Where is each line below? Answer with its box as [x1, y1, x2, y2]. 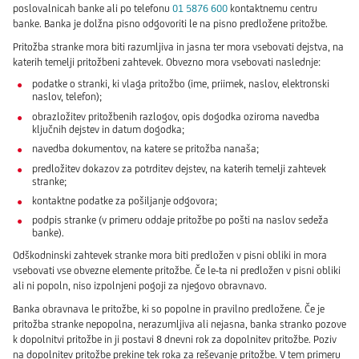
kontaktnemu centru [228, 2, 317, 15]
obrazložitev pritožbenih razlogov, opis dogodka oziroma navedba [32, 110, 320, 123]
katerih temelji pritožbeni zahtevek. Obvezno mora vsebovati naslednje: [13, 56, 321, 69]
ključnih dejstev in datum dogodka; [32, 123, 184, 135]
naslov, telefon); [32, 91, 102, 103]
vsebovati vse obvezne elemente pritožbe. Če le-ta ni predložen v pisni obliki [13, 264, 341, 277]
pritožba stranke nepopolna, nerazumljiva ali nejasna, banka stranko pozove [13, 318, 346, 331]
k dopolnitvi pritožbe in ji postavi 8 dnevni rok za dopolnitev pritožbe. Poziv [13, 333, 337, 346]
